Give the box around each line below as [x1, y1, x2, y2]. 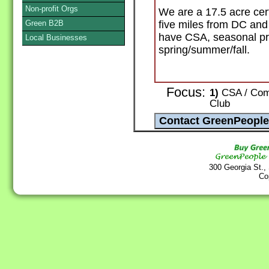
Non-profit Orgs [25, 4, 78, 13]
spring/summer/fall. [159, 44, 250, 56]
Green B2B [25, 19, 64, 28]
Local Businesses [25, 33, 87, 42]
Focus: [166, 85, 205, 100]
